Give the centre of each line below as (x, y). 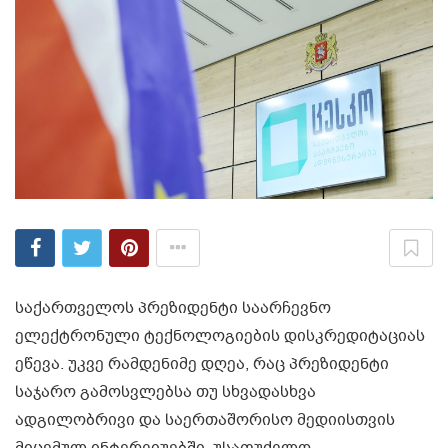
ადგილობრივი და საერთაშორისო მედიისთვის (205, 420)
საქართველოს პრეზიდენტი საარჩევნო (173, 308)
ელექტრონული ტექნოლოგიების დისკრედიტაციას (220, 336)
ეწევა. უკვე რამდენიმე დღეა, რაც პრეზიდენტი (202, 364)
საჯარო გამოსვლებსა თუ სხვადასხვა (165, 392)
